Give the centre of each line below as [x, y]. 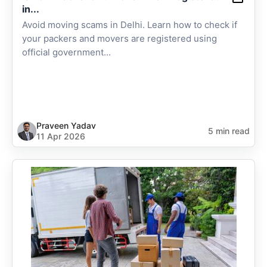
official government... [66, 52]
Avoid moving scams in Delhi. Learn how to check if [130, 25]
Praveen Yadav [66, 125]
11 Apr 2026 [61, 136]
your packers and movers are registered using [119, 38]
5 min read [229, 131]
